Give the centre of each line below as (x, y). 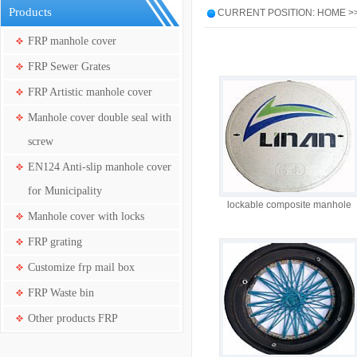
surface (289, 237)
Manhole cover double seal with (100, 118)
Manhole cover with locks (86, 216)
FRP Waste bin (61, 293)
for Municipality (65, 191)
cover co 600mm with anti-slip (289, 221)
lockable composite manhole (289, 205)
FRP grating (55, 242)
